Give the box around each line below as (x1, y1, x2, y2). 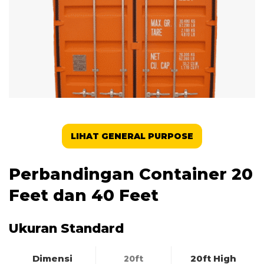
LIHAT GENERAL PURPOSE (71, 130, 193, 141)
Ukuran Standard (9, 220, 124, 236)
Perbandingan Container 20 (9, 164, 253, 184)
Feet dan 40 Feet (9, 186, 159, 206)
